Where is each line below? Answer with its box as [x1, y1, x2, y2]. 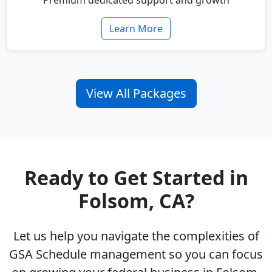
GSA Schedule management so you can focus [9, 246, 263, 263]
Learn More [109, 22, 163, 36]
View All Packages [86, 85, 186, 102]
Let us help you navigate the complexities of [13, 228, 259, 245]
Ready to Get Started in [24, 165, 248, 191]
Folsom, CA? [78, 188, 194, 214]
